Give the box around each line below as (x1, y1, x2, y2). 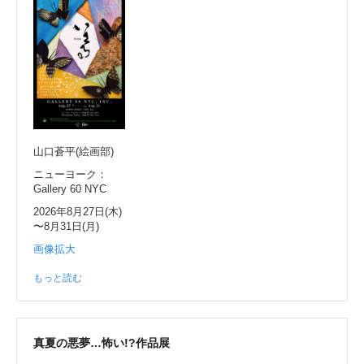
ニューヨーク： (33, 168, 107, 181)
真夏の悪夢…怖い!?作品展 (33, 336, 170, 350)
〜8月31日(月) (33, 220, 99, 233)
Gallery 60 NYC (33, 183, 106, 196)
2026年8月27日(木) (33, 206, 122, 219)
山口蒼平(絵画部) (33, 145, 114, 158)
